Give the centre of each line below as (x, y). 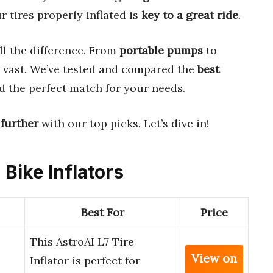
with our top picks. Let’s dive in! (124, 123)
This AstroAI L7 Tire (82, 242)
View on (214, 258)
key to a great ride (190, 15)
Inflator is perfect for (85, 261)
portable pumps (161, 50)
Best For (102, 213)
